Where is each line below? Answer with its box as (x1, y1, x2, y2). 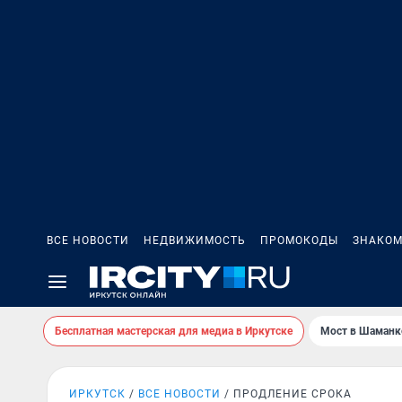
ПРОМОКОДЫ (260, 234, 338, 247)
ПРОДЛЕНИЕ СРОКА (233, 388, 352, 400)
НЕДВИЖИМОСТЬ (144, 234, 246, 247)
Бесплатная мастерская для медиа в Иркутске (55, 325, 293, 337)
